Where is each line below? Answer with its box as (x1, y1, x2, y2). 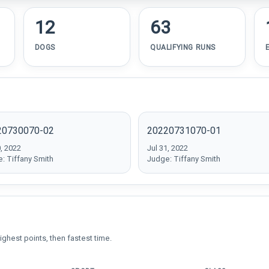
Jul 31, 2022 (147, 144, 188, 153)
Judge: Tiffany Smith (147, 154, 220, 163)
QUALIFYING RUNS (150, 43, 216, 52)
